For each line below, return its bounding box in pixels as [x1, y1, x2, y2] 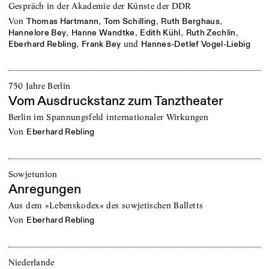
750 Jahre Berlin [8, 80, 71, 92]
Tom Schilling [104, 16, 156, 27]
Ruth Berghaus [161, 16, 220, 27]
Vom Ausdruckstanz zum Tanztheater [8, 92, 223, 109]
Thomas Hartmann [26, 16, 99, 27]
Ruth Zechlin [186, 28, 236, 38]
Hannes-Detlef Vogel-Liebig [141, 39, 251, 50]
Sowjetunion [8, 169, 58, 180]
